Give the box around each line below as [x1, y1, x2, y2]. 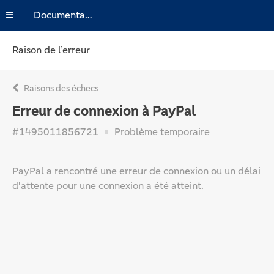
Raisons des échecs [22, 83, 98, 94]
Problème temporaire [112, 125, 210, 138]
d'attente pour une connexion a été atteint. [12, 179, 204, 192]
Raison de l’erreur [12, 43, 90, 56]
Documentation [85, 9, 92, 21]
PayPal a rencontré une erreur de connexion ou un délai [12, 165, 261, 177]
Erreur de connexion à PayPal [12, 102, 196, 120]
